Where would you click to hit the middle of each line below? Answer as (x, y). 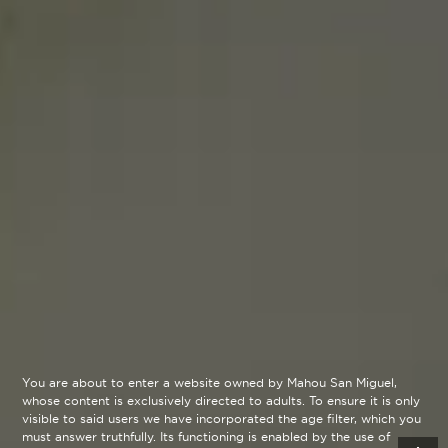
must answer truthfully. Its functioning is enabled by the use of (206, 437)
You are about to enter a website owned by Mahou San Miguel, (210, 383)
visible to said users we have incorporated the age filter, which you (222, 419)
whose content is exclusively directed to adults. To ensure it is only (221, 401)
